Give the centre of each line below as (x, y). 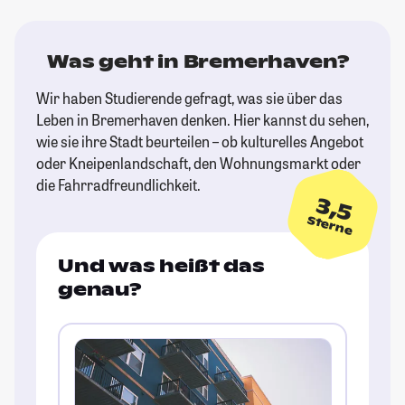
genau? (100, 289)
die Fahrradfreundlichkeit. (118, 184)
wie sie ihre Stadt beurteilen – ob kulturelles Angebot (200, 141)
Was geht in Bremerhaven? (199, 61)
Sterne (330, 225)
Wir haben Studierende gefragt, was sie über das (189, 98)
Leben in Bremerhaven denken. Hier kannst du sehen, (202, 119)
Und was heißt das (161, 265)
